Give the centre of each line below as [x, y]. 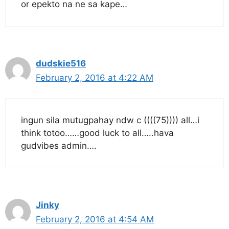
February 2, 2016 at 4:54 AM [95, 219]
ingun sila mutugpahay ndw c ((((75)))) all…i [110, 120]
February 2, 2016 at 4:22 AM [95, 77]
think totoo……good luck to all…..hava [97, 133]
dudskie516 [61, 63]
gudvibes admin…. [59, 146]
